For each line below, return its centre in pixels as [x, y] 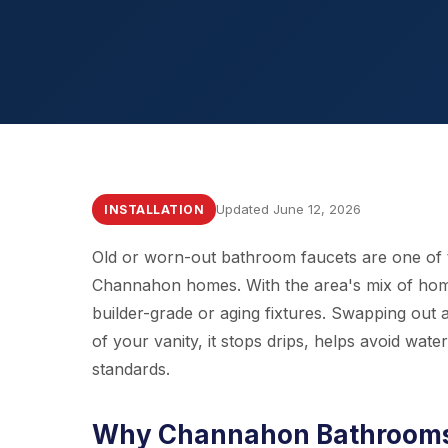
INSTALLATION [154, 209]
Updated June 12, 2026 [288, 209]
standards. [131, 369]
